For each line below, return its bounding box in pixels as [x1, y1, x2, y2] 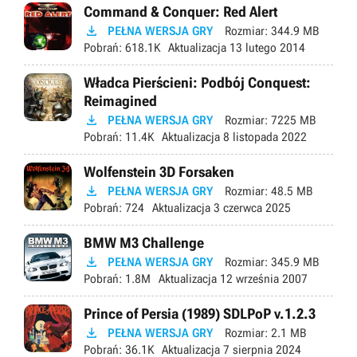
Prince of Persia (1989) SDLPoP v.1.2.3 [84, 304, 316, 322]
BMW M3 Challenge [84, 233, 204, 251]
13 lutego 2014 [226, 40, 305, 55]
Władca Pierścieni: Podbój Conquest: [84, 73, 311, 91]
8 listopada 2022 [220, 129, 307, 144]
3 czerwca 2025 [210, 200, 291, 215]
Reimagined [84, 92, 157, 109]
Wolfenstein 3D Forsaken [84, 163, 234, 180]
